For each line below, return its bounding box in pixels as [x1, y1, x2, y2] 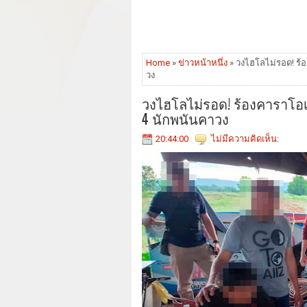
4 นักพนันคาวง [142, 108, 229, 130]
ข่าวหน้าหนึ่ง [178, 58, 228, 69]
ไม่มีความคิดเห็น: [211, 134, 279, 145]
